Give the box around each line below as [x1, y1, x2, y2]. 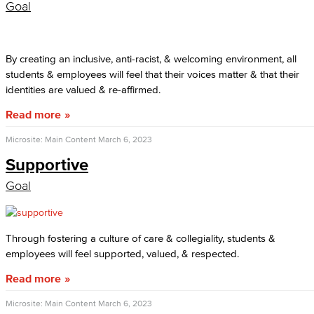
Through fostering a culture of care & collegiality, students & [6, 232, 275, 244]
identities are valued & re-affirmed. [6, 83, 161, 95]
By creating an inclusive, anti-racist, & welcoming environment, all [6, 53, 296, 64]
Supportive [6, 155, 88, 174]
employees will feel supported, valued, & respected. [6, 247, 239, 259]
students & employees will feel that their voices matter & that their [6, 68, 299, 80]
